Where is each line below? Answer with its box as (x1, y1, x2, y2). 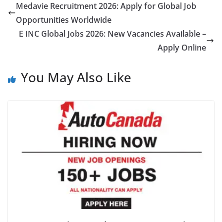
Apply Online (158, 42, 206, 54)
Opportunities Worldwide (16, 14, 111, 26)
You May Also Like (21, 68, 131, 87)
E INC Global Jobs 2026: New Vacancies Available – (19, 28, 206, 40)
